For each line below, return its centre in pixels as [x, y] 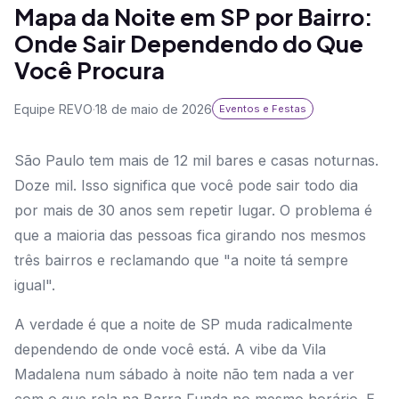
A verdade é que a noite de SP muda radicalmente [183, 325]
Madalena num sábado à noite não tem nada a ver [184, 375]
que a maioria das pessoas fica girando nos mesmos [190, 236]
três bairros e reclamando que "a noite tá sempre [181, 261]
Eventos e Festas [263, 109]
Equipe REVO [53, 109]
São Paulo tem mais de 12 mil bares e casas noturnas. [196, 161]
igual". [35, 285]
